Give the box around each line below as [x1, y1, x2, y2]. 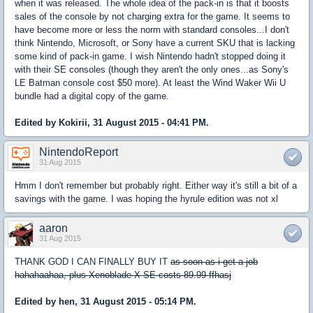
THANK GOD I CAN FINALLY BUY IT [15, 256, 170, 268]
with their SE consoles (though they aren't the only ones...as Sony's [15, 64, 289, 75]
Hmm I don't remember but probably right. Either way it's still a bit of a [15, 180, 297, 191]
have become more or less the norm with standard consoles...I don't [15, 24, 289, 36]
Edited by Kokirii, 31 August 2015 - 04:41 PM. [15, 117, 209, 129]
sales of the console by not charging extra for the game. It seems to [15, 11, 290, 22]
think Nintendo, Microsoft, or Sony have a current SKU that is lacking [15, 38, 295, 49]
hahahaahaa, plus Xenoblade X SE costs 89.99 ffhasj [15, 270, 231, 281]
